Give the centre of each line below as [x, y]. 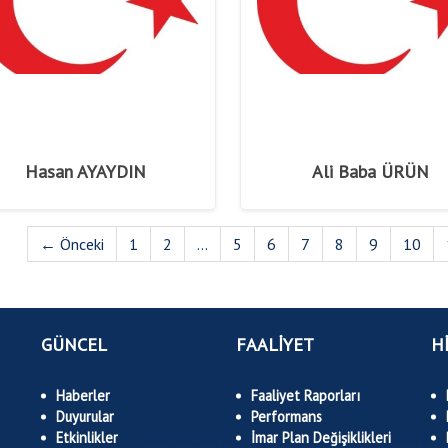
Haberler [83, 395]
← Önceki [72, 244]
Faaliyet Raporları [305, 395]
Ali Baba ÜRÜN [370, 171]
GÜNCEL [74, 344]
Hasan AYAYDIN [86, 171]
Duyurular [85, 416]
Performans [286, 416]
